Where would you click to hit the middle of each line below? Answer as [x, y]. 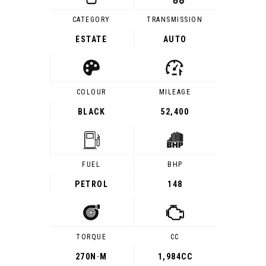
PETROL [92, 184]
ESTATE [91, 39]
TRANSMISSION [175, 20]
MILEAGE [175, 92]
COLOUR [91, 92]
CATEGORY [91, 20]
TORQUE [91, 237]
